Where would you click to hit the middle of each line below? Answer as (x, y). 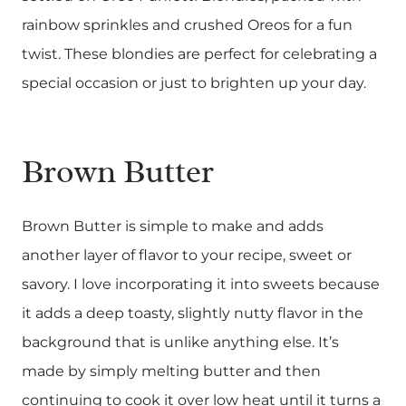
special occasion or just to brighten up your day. (194, 82)
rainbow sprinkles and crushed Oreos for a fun (187, 24)
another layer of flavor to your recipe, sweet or (187, 255)
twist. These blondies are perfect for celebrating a (199, 53)
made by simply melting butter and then (171, 371)
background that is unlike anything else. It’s (180, 342)
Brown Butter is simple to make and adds (173, 226)
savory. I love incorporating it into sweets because (201, 284)
